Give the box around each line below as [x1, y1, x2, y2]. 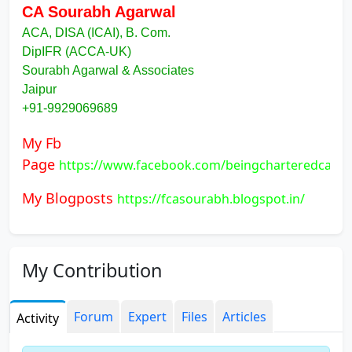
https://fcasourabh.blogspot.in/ [117, 190, 305, 207]
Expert [128, 308, 167, 325]
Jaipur [22, 82, 57, 96]
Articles [222, 308, 266, 325]
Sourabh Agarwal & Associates [22, 64, 194, 77]
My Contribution [22, 258, 163, 283]
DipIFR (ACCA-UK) [22, 45, 131, 58]
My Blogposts [22, 189, 117, 207]
